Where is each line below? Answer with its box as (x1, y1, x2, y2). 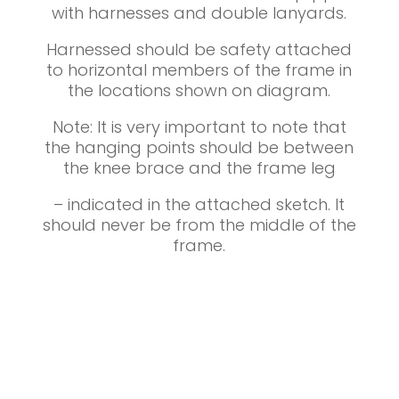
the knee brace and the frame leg (62, 156, 336, 179)
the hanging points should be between (45, 135, 354, 159)
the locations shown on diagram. (68, 78, 331, 102)
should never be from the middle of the (42, 213, 356, 236)
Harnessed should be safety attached (46, 37, 353, 61)
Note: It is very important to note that (52, 115, 346, 138)
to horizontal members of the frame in (46, 58, 353, 81)
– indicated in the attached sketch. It (53, 192, 346, 216)
